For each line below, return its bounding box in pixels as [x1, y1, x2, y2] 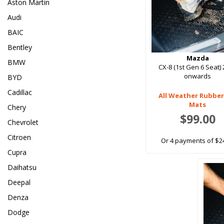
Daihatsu [7, 162, 36, 172]
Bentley [7, 42, 32, 52]
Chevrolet [7, 117, 38, 127]
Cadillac [7, 87, 32, 97]
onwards [184, 71, 211, 81]
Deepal [7, 177, 30, 187]
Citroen [7, 132, 31, 142]
